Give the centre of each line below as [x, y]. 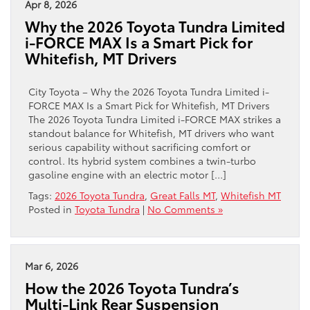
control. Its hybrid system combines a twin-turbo [142, 160]
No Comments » [185, 209]
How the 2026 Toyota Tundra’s [132, 287]
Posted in [52, 209]
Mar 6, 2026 [52, 265]
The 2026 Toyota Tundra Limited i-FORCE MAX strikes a [155, 119]
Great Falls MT [183, 195]
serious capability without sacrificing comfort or [139, 146]
